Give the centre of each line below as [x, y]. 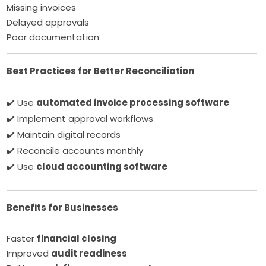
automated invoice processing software [133, 102]
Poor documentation [53, 37]
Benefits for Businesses [63, 207]
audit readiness [89, 253]
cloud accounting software [102, 166]
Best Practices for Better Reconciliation [101, 71]
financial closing [77, 238]
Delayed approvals [48, 22]
